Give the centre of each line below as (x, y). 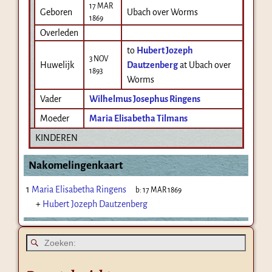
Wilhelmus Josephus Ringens (144, 99)
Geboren (56, 12)
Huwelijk (57, 65)
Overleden (59, 32)
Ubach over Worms (162, 12)
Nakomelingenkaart (75, 165)
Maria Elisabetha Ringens (79, 189)
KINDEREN (56, 138)
